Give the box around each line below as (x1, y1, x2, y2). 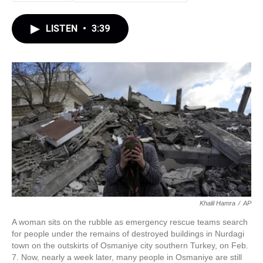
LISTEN (46, 23, 80, 34)
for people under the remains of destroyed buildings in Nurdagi (12, 229, 244, 239)
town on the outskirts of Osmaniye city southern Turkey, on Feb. (12, 241, 248, 251)
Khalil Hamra (200, 200, 235, 207)
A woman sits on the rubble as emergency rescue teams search (12, 217, 248, 227)
